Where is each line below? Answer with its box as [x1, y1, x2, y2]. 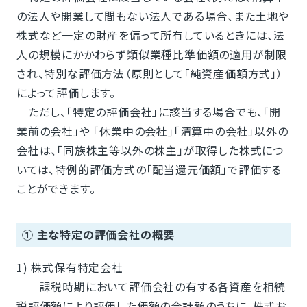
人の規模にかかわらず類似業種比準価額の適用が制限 [16, 46, 288, 63]
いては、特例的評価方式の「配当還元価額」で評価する [16, 161, 282, 178]
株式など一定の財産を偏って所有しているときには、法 [16, 27, 285, 44]
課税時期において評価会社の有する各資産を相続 [16, 278, 286, 295]
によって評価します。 [16, 84, 116, 101]
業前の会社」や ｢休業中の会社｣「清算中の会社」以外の [16, 123, 288, 140]
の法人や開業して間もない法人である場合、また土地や [16, 8, 289, 25]
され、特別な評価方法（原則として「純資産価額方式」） [16, 65, 283, 82]
